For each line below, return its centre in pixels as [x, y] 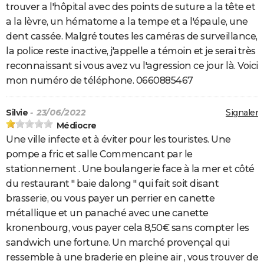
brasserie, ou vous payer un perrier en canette [110, 199]
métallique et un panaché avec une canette [107, 213]
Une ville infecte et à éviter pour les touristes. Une [118, 140]
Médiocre [76, 126]
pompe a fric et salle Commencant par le [99, 154]
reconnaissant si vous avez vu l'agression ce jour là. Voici [132, 66]
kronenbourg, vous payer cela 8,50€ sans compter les [128, 228]
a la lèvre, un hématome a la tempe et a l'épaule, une [127, 22]
